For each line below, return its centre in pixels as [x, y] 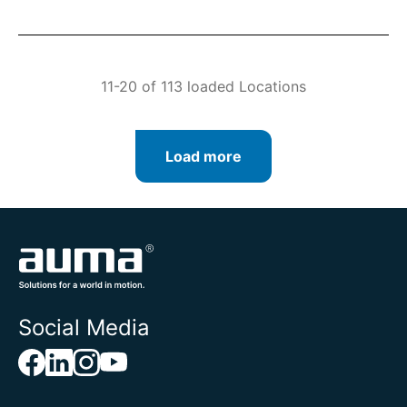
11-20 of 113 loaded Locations [203, 86]
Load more [203, 156]
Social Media [84, 328]
